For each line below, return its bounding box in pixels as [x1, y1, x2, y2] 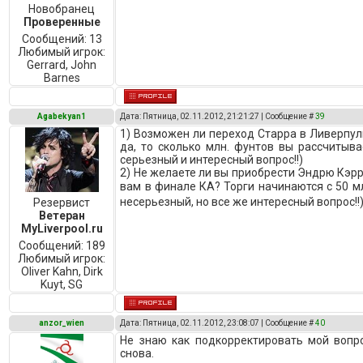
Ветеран [38, 209, 85, 222]
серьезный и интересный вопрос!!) [120, 153, 304, 166]
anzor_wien [39, 318, 85, 327]
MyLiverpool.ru [20, 222, 103, 235]
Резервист [33, 196, 91, 209]
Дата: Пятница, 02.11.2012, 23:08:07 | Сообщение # [120, 318, 316, 327]
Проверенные [23, 15, 100, 28]
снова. [120, 347, 155, 360]
